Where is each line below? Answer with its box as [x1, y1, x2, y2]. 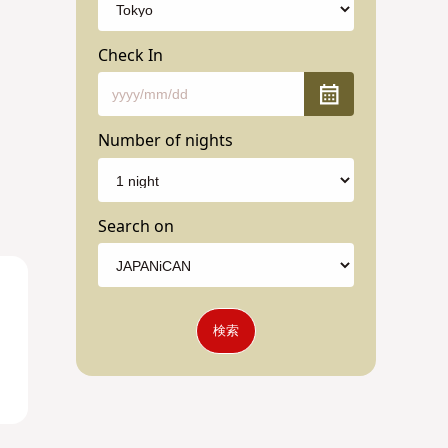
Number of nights [98, 129, 234, 154]
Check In [98, 43, 164, 68]
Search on [98, 214, 175, 239]
